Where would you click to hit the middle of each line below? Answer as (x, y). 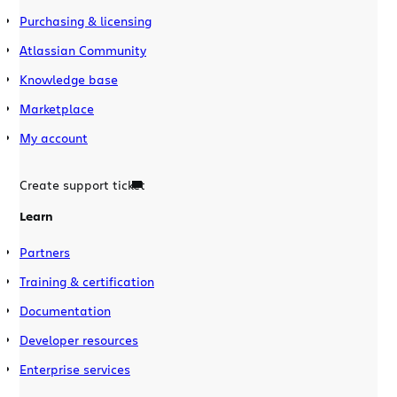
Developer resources (79, 339)
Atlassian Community (83, 50)
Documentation (65, 310)
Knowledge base (69, 79)
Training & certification (87, 281)
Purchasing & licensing (86, 20)
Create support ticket (82, 184)
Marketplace (57, 108)
